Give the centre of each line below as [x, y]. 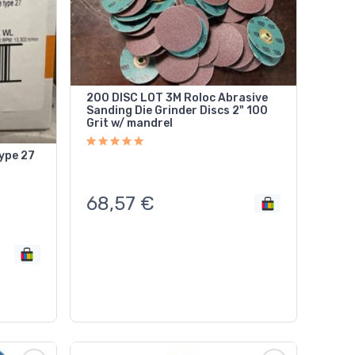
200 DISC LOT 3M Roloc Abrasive [177, 98]
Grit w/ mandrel [129, 124]
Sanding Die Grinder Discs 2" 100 [159, 111]
